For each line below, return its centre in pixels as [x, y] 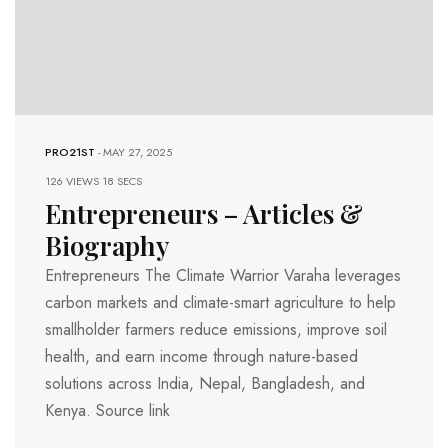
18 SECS [122, 181]
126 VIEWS [73, 181]
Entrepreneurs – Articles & [204, 214]
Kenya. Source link [107, 411]
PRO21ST [70, 152]
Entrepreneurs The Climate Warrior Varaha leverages [223, 276]
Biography [107, 246]
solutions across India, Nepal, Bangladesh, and [205, 384]
